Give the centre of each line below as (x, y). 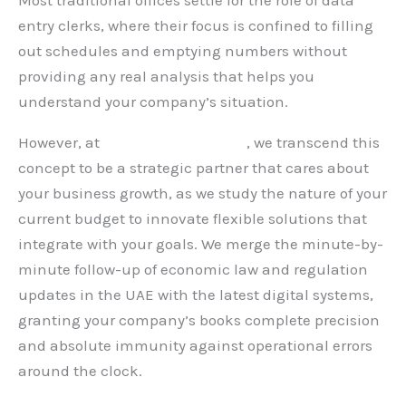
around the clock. (80, 371)
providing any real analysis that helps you (166, 77)
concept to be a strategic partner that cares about (193, 168)
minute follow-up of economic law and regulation (193, 270)
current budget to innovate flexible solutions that (193, 219)
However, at (61, 143)
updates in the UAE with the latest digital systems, (196, 295)
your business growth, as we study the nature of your (203, 193)
